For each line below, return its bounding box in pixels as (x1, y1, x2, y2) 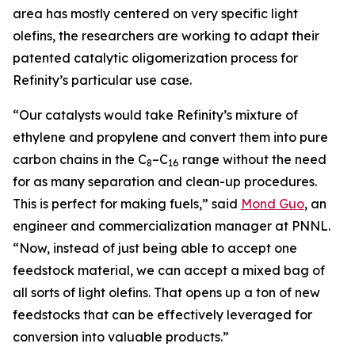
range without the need (179, 151, 326, 167)
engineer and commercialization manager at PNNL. (13, 218, 330, 234)
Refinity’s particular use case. (13, 72, 192, 88)
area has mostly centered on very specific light (13, 6, 298, 21)
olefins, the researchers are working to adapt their (13, 28, 319, 44)
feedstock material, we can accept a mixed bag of (13, 262, 325, 278)
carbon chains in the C (13, 151, 147, 167)
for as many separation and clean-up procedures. (13, 174, 317, 189)
